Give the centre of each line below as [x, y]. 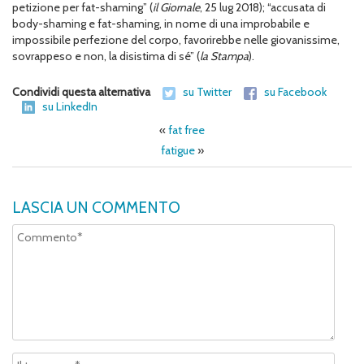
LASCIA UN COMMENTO [96, 208]
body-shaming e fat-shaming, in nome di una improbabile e [161, 24]
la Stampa [224, 56]
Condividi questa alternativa [82, 92]
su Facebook [295, 92]
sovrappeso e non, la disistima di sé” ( [106, 56]
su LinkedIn [70, 106]
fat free [186, 130]
